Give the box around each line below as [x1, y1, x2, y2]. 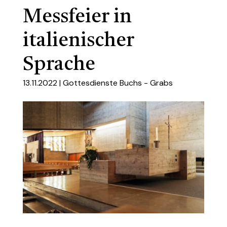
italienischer [23, 30, 134, 51]
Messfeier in [23, 7, 132, 27]
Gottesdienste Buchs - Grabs [63, 77, 173, 88]
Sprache [23, 54, 95, 75]
